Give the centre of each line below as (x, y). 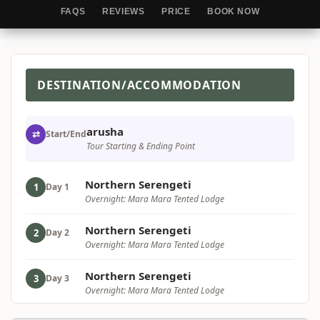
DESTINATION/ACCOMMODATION (139, 85)
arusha (105, 131)
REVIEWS (124, 11)
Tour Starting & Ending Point (141, 146)
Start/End (66, 134)
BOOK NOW (234, 11)
